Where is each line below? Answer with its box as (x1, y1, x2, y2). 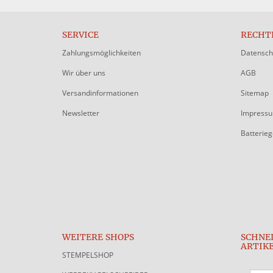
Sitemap (240, 88, 269, 98)
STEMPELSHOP (62, 250, 113, 260)
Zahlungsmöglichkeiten (62, 48, 141, 58)
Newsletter (62, 108, 99, 118)
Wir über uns (62, 68, 105, 78)
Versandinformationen (62, 88, 138, 98)
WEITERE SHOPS (62, 232, 134, 243)
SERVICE (62, 29, 99, 40)
